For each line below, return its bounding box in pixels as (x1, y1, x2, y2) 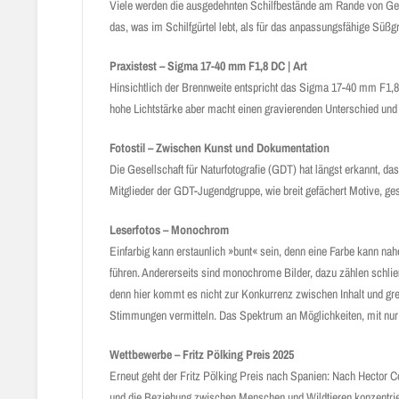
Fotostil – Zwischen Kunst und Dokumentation (110, 140, 330, 156)
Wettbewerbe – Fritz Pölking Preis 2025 (110, 346, 294, 362)
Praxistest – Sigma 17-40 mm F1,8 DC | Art (110, 58, 307, 74)
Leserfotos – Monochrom (110, 222, 229, 238)
